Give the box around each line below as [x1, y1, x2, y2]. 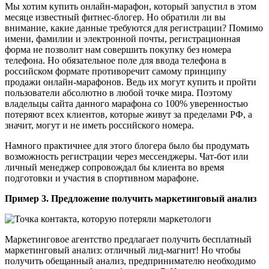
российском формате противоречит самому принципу [5, 65, 226, 76]
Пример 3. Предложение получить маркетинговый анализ [5, 193, 259, 204]
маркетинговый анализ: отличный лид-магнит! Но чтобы [5, 244, 241, 255]
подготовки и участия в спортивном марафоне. [5, 172, 201, 183]
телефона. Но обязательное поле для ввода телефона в [5, 55, 226, 65]
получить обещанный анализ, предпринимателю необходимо [5, 255, 256, 266]
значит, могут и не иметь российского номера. [5, 119, 196, 130]
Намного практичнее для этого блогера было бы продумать [5, 140, 249, 151]
